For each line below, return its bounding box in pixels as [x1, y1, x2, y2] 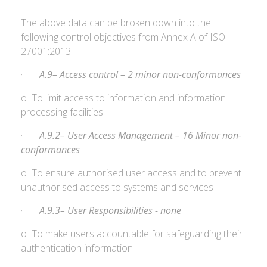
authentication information [21, 241, 133, 254]
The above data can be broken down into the [21, 16, 211, 29]
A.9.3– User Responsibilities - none [39, 204, 181, 217]
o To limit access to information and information [21, 91, 226, 104]
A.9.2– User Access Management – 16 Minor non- [39, 129, 241, 142]
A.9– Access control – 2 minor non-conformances [39, 68, 241, 81]
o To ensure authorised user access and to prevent [21, 166, 241, 179]
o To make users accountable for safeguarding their [21, 227, 243, 240]
